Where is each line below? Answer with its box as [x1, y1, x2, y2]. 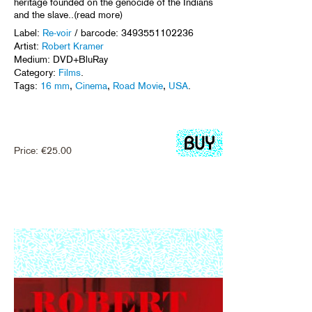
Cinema [75, 80, 107, 92]
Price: [14, 145, 41, 157]
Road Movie [113, 80, 163, 92]
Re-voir [42, 27, 72, 39]
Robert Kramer [42, 40, 104, 52]
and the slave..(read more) [14, 9, 123, 21]
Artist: [14, 40, 42, 52]
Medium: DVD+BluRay [14, 54, 108, 65]
